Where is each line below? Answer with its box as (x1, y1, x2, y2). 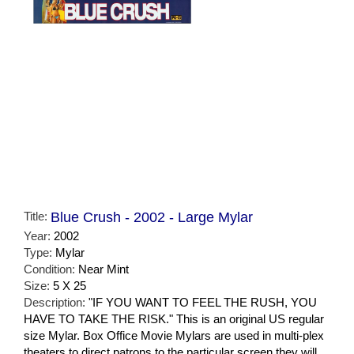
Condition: (24, 262, 78, 276)
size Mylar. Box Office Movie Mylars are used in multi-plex (24, 328, 324, 342)
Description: (24, 295, 88, 309)
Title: (24, 209, 51, 223)
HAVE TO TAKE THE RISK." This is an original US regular (24, 311, 324, 326)
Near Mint (78, 262, 129, 276)
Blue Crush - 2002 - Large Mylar (51, 209, 253, 225)
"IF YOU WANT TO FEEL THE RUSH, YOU (88, 295, 317, 309)
